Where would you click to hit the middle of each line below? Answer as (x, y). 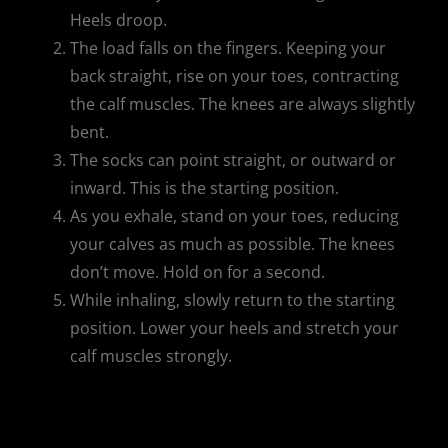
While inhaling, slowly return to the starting (232, 300)
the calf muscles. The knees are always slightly (242, 104)
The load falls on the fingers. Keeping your (227, 48)
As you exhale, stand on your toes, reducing (234, 216)
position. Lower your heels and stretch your (234, 328)
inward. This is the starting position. (204, 188)
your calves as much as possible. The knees (232, 244)
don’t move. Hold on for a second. (197, 272)
